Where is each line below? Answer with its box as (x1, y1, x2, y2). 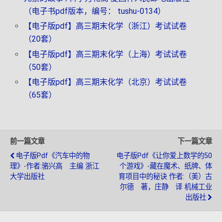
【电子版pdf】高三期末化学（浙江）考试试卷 (24, 21, 187, 31)
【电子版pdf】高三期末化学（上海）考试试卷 (24, 49, 187, 59)
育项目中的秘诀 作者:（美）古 (118, 172, 212, 181)
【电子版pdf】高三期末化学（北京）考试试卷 (24, 77, 187, 87)
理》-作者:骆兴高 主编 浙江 (10, 162, 99, 170)
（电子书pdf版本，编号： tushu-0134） (24, 6, 166, 16)
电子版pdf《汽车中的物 (16, 151, 90, 160)
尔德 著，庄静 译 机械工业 (120, 182, 212, 191)
